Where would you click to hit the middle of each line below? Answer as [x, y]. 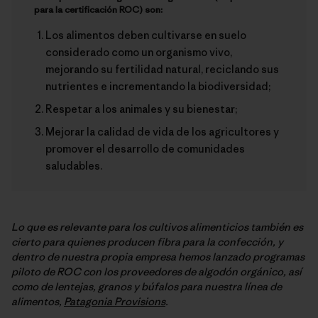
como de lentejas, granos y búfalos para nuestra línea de [147, 286]
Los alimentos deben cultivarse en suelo [146, 35]
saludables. [74, 165]
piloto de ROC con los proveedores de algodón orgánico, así [157, 271]
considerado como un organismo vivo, [139, 52]
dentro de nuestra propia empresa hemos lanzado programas [158, 256]
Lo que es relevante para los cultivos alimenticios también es [157, 226]
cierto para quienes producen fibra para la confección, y [147, 241]
